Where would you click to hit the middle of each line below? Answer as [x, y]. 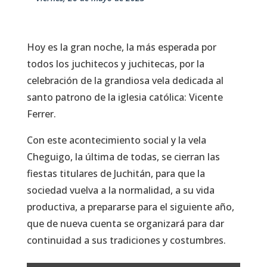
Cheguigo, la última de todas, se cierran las [123, 156]
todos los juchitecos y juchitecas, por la [115, 63]
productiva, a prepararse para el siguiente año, [130, 207]
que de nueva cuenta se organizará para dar [125, 223]
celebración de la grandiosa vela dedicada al [125, 80]
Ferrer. [41, 114]
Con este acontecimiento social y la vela [116, 140]
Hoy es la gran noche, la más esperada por [121, 47]
